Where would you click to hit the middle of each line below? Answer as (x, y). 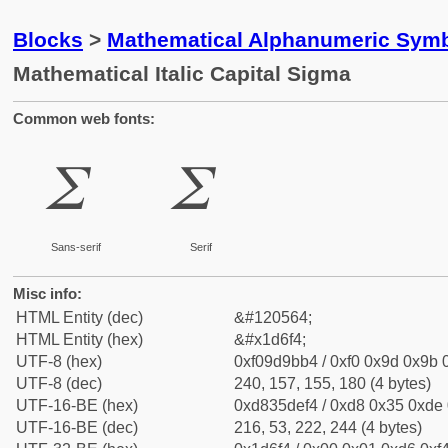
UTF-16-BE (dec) (77, 427)
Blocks (48, 39)
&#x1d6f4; (270, 339)
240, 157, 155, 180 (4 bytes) (332, 383)
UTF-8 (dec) (59, 383)
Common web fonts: (84, 118)
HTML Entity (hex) (79, 339)
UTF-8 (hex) (59, 361)
